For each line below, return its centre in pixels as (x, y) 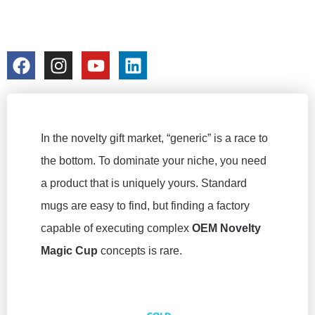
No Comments (234, 45)
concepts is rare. (140, 251)
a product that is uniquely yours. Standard (144, 183)
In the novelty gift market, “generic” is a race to (154, 138)
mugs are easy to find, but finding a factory (145, 206)
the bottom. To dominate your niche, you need (154, 161)
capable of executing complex (116, 228)
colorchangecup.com (70, 45)
